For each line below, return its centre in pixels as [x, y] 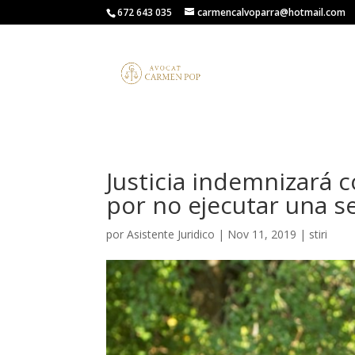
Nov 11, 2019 [262, 234]
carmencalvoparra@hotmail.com [272, 12]
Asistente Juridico [171, 234]
